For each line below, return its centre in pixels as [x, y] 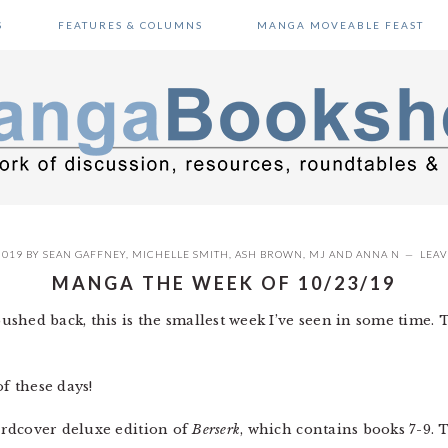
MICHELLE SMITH [180, 254]
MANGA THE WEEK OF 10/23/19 [224, 283]
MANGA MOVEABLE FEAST [340, 25]
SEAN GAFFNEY [84, 254]
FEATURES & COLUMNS [130, 25]
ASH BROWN [269, 254]
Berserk [216, 429]
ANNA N [378, 254]
